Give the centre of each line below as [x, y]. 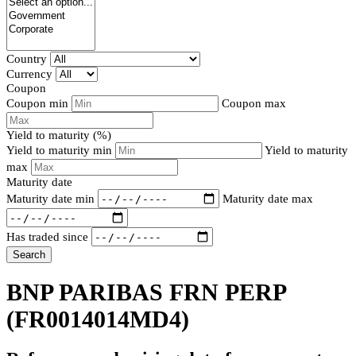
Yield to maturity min [61, 151]
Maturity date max [268, 198]
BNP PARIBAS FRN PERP [146, 292]
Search [29, 255]
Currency [29, 74]
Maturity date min [50, 198]
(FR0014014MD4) [98, 319]
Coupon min [37, 104]
